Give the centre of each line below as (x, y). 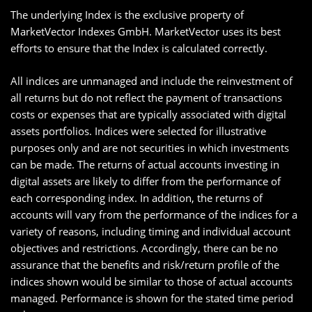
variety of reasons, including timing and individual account (150, 232)
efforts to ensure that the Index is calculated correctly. (139, 48)
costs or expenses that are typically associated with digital (148, 115)
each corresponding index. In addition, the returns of (136, 198)
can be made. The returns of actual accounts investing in (145, 165)
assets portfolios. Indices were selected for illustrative (138, 131)
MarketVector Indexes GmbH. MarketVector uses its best (146, 32)
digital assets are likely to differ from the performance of (146, 181)
